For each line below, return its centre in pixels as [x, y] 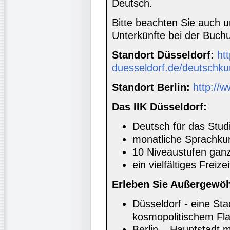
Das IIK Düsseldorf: [159, 107]
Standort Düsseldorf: [163, 55]
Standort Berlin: [151, 88]
